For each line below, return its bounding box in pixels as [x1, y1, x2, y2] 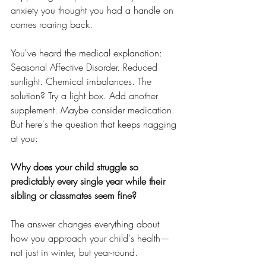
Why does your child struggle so [11, 160, 141, 173]
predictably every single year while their [11, 175, 168, 188]
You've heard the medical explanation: [11, 46, 165, 59]
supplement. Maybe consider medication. [11, 103, 175, 116]
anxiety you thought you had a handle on [11, 4, 176, 17]
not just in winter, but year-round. [11, 246, 138, 259]
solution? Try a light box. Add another [11, 89, 161, 102]
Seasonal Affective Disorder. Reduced [11, 61, 160, 74]
